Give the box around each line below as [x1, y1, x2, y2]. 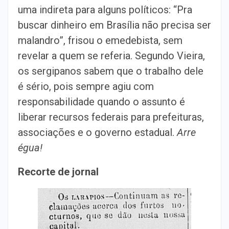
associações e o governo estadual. [18, 126, 177, 139]
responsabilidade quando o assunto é [18, 96, 185, 108]
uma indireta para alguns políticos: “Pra [18, 4, 192, 16]
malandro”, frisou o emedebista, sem [18, 34, 182, 47]
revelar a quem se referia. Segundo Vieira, [18, 50, 205, 62]
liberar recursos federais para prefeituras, [18, 111, 204, 123]
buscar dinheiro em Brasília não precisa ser [18, 19, 211, 31]
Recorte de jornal [18, 166, 99, 178]
